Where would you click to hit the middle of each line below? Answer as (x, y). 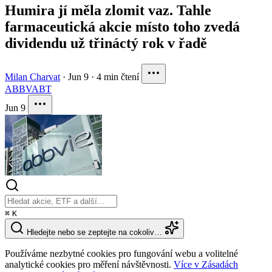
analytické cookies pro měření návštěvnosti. (89, 265)
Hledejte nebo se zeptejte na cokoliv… (94, 233)
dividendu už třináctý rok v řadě (106, 43)
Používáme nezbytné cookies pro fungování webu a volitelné (121, 254)
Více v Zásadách (206, 265)
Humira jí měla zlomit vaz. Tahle (108, 11)
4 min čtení (118, 77)
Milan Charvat (32, 77)
